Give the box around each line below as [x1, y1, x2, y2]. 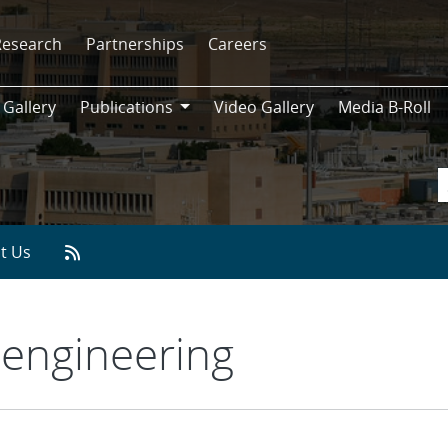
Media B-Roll [337, 96, 431, 118]
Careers [208, 32, 268, 55]
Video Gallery [213, 96, 314, 118]
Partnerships [86, 32, 185, 55]
